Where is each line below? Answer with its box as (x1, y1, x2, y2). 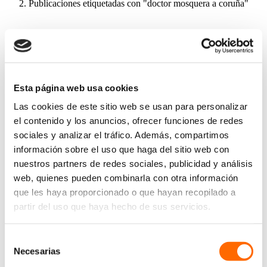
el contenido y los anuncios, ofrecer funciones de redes (14, 115, 244, 126)
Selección (4, 234, 43, 244)
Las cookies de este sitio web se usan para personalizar (14, 101, 248, 111)
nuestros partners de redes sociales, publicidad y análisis (14, 158, 253, 169)
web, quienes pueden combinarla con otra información (14, 172, 238, 183)
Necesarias (14, 246, 60, 256)
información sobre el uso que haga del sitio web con (14, 144, 229, 154)
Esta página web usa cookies (14, 82, 138, 93)
